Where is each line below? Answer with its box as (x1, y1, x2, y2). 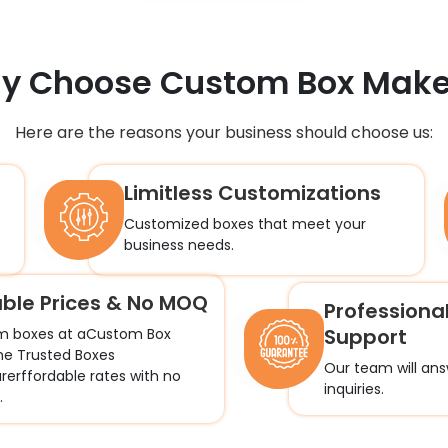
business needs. (124, 235, 235, 255)
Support (324, 323, 407, 351)
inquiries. (324, 379, 384, 399)
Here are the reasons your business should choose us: (15, 121, 433, 144)
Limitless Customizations (124, 179, 382, 207)
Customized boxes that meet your (124, 214, 367, 234)
